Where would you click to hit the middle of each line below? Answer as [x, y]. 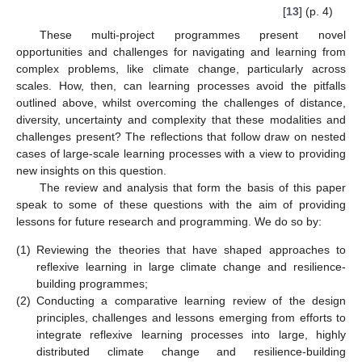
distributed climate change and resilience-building [191, 351]
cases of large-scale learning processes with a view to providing [181, 153]
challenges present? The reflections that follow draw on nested [181, 136]
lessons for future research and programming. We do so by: [169, 221]
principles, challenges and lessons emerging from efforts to [191, 317]
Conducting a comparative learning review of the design [191, 300]
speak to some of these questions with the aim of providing [181, 204]
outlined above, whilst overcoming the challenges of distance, [181, 102]
